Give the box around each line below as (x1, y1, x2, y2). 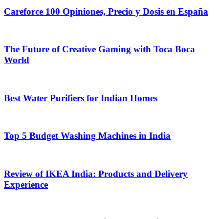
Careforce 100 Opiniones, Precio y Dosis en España (4, 6, 208, 17)
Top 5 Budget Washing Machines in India (4, 131, 171, 141)
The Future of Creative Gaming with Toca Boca (4, 44, 195, 55)
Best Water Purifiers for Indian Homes (4, 92, 157, 103)
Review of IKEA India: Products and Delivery (4, 168, 188, 179)
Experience (4, 179, 48, 190)
